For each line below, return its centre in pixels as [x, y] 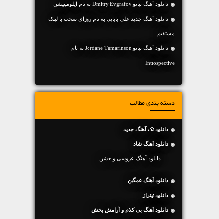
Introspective [160, 63]
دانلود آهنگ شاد [151, 144]
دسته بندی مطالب [152, 104]
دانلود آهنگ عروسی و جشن [130, 158]
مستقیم [166, 33]
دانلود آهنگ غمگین [148, 180]
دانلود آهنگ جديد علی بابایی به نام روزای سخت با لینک [108, 19]
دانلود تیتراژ [155, 195]
